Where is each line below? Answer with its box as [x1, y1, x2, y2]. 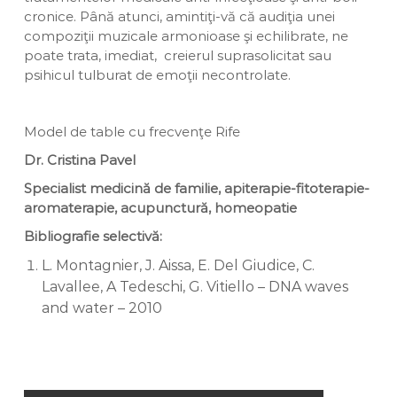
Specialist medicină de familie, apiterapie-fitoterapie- [23, 180, 370, 197]
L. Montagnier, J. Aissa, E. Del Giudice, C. [41, 257, 315, 274]
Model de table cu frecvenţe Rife [23, 123, 240, 140]
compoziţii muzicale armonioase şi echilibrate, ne [23, 27, 348, 44]
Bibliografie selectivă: [23, 228, 162, 245]
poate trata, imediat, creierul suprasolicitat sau [23, 47, 331, 64]
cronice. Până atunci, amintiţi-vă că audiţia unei [23, 8, 335, 25]
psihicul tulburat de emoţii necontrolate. [23, 66, 291, 83]
